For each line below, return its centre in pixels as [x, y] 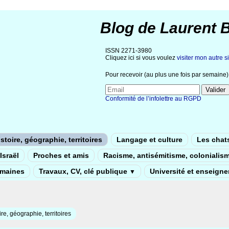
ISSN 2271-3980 [129, 51]
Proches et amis [61, 155]
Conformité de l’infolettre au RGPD [153, 99]
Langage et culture [150, 140]
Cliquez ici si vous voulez [141, 58]
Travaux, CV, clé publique [84, 171]
